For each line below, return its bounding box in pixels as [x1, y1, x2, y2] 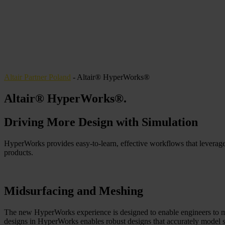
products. [4, 148, 33, 157]
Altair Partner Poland [4, 73, 71, 82]
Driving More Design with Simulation [4, 115, 198, 129]
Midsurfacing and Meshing [4, 184, 143, 197]
